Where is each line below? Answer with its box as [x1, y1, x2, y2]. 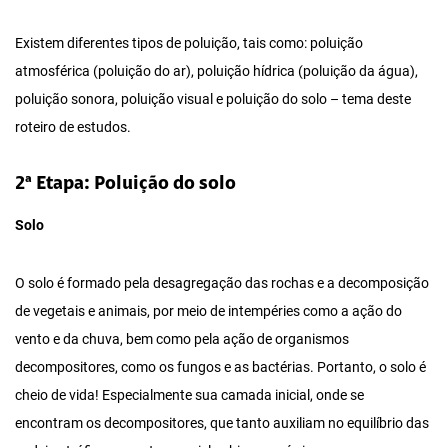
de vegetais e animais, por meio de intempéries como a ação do [15, 303, 402, 321]
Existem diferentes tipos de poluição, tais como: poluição [15, 35, 363, 53]
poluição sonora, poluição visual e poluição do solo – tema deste [15, 91, 411, 109]
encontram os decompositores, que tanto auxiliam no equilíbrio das [15, 415, 429, 433]
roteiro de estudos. [15, 119, 131, 137]
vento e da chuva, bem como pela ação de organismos [15, 331, 349, 349]
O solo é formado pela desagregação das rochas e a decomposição [15, 275, 429, 293]
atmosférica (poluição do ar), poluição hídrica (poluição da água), [15, 63, 418, 81]
